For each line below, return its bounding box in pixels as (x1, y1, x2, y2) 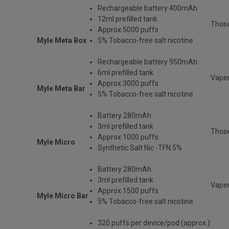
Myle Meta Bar (37, 84, 85, 93)
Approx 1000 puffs (98, 132, 159, 141)
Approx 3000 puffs (98, 79, 159, 87)
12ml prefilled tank (98, 14, 158, 23)
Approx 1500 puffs (98, 186, 159, 195)
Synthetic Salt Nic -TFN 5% (98, 143, 182, 152)
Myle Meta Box (37, 36, 86, 44)
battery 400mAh (144, 4, 198, 12)
